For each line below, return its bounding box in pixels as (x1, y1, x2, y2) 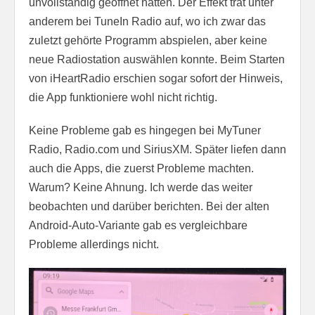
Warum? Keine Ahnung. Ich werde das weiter (29, 181, 252, 194)
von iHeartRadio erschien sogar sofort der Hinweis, (29, 72, 283, 85)
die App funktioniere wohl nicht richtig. (29, 91, 217, 104)
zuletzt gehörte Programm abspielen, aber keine (29, 34, 267, 47)
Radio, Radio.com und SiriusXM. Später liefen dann (29, 143, 286, 156)
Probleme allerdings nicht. (29, 238, 159, 251)
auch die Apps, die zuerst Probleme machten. (29, 162, 254, 175)
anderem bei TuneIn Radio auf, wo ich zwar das (29, 15, 266, 28)
